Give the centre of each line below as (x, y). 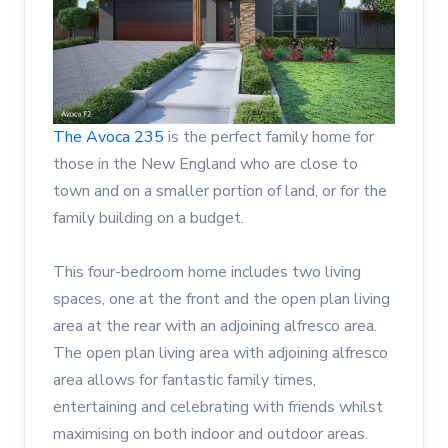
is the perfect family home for (269, 137)
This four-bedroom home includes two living (207, 272)
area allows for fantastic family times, (184, 380)
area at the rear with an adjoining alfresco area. (215, 326)
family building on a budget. (148, 218)
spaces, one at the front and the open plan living (221, 299)
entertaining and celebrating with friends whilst (218, 407)
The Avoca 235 (108, 137)
